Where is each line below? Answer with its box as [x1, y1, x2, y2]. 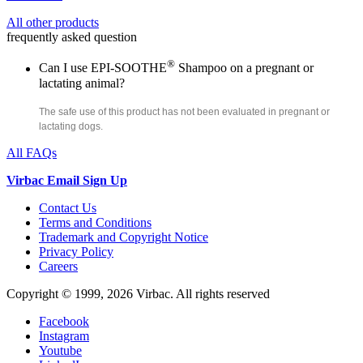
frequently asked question [6, 30, 137, 45]
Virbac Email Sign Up [6, 173, 127, 187]
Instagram [39, 328, 89, 343]
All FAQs [6, 145, 57, 160]
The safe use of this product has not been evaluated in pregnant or [39, 105, 330, 117]
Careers [39, 258, 78, 273]
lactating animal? [39, 75, 125, 90]
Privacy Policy [39, 244, 113, 258]
